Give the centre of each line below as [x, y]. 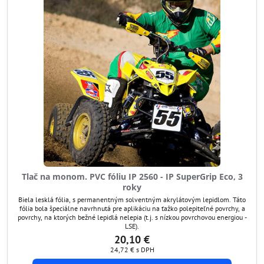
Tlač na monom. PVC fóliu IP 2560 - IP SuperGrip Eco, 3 [132, 176]
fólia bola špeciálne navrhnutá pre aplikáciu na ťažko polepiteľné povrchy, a [132, 208]
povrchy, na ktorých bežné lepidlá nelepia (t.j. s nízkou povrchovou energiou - [132, 217]
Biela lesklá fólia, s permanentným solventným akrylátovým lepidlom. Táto [132, 199]
